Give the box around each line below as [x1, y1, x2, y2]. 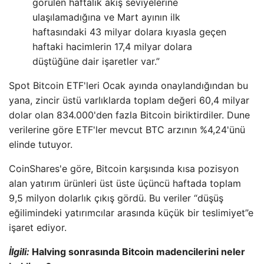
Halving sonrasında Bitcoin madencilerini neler [32, 245, 245, 258]
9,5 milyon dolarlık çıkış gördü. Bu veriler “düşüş [9, 192, 223, 204]
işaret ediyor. [9, 221, 67, 233]
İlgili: [9, 245, 32, 258]
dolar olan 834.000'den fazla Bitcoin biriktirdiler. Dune [9, 108, 250, 121]
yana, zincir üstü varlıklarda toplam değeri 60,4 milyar [9, 94, 249, 106]
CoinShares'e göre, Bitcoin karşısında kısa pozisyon [9, 162, 239, 174]
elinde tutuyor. [9, 138, 72, 150]
